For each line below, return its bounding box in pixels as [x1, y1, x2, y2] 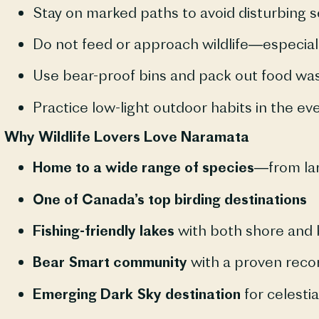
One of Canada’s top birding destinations [32, 189, 307, 208]
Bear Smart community [32, 253, 187, 271]
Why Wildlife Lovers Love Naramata [4, 127, 249, 146]
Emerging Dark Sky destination [32, 284, 241, 303]
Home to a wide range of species [32, 158, 254, 177]
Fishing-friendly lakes [32, 221, 174, 239]
